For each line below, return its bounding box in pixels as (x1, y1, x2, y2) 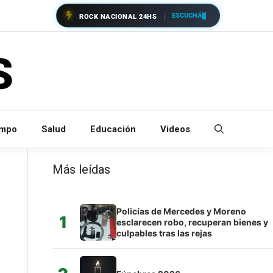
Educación (90, 123, 136, 135)
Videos (160, 123, 190, 135)
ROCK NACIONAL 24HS (79, 13, 157, 21)
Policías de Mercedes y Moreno (116, 205, 246, 216)
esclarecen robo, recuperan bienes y (116, 216, 268, 227)
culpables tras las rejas (116, 227, 212, 238)
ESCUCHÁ (172, 11, 202, 19)
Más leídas (52, 161, 110, 177)
